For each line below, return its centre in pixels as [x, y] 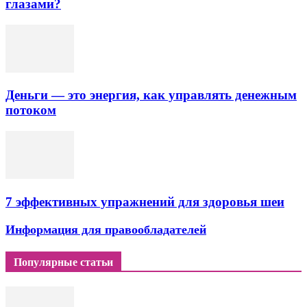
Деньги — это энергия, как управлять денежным [151, 95]
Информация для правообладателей [106, 229]
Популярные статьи [63, 262]
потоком [31, 110]
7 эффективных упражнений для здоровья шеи [145, 201]
